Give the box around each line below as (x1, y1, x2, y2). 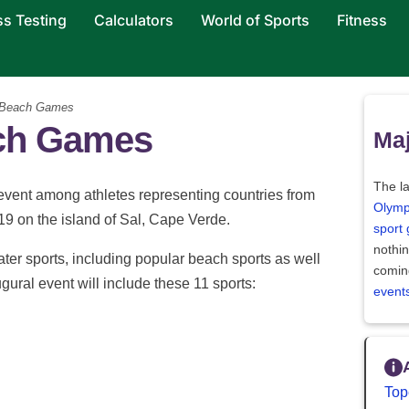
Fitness (336, 11, 387, 29)
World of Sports (200, 11, 309, 29)
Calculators (93, 11, 173, 29)
